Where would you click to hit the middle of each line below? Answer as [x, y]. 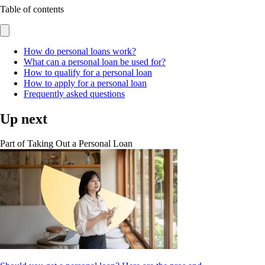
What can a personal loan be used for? [95, 62]
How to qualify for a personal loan [88, 72]
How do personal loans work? [80, 51]
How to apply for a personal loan [85, 83]
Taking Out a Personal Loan [80, 144]
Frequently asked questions [74, 93]
